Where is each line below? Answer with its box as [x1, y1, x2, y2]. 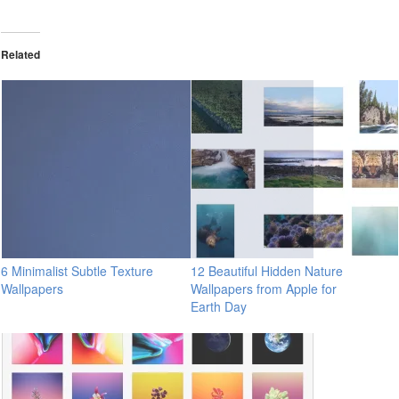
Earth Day [191, 297, 247, 315]
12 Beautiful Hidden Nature [191, 261, 343, 280]
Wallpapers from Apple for [191, 279, 337, 297]
